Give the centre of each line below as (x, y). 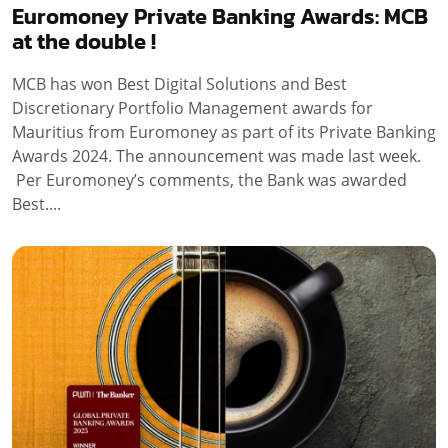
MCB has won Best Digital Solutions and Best (179, 83)
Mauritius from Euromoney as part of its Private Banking (224, 131)
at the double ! (84, 41)
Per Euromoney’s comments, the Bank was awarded (209, 179)
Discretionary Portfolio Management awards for (192, 107)
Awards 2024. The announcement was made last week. (216, 155)
